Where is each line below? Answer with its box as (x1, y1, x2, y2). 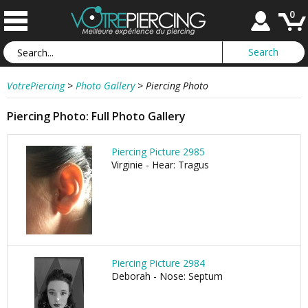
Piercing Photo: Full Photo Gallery (7, 109, 186, 124)
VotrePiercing (7, 79, 65, 92)
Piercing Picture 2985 (111, 145, 205, 158)
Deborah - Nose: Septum (111, 269, 223, 283)
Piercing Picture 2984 (111, 256, 205, 269)
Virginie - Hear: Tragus (111, 158, 209, 171)
